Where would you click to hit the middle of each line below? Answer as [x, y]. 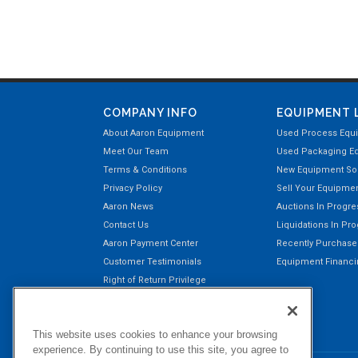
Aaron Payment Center [151, 243]
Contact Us [126, 225]
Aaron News [128, 207]
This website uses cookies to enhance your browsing [155, 335]
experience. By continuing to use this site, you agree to [161, 350]
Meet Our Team [136, 151]
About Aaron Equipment [153, 133]
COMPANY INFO [150, 113]
